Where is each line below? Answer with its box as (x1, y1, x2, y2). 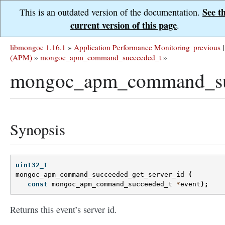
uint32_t (16, 161, 48, 169)
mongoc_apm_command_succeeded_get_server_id (16, 171, 184, 179)
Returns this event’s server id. (10, 203, 117, 216)
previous (193, 42, 220, 52)
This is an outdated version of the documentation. (20, 6, 202, 18)
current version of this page (70, 19, 177, 32)
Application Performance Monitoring (74, 42, 190, 52)
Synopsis (10, 119, 65, 140)
